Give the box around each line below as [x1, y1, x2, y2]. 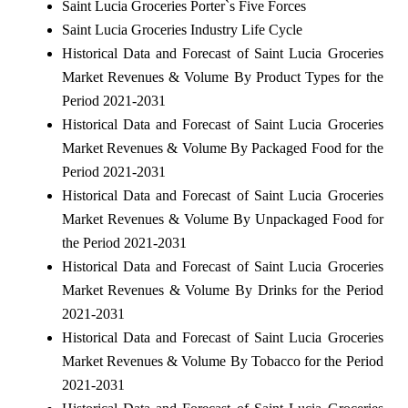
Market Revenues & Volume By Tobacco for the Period [61, 352, 383, 369]
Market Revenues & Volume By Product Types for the [61, 68, 383, 85]
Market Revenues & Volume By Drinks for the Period [61, 281, 383, 298]
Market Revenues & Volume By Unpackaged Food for [61, 210, 383, 227]
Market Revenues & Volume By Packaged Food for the [61, 139, 383, 156]
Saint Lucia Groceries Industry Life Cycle [61, 21, 302, 37]
